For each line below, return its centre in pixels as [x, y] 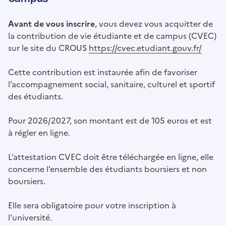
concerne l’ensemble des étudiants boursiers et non [107, 169]
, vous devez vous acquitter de [154, 24]
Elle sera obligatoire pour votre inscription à [92, 206]
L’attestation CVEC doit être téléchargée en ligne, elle [111, 157]
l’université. [30, 218]
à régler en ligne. [39, 133]
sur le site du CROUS [48, 48]
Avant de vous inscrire [51, 24]
